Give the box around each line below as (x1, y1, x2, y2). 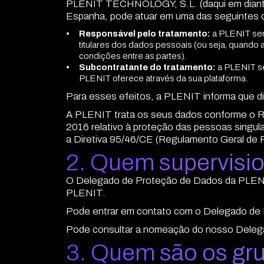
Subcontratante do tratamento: (79, 62, 216, 72)
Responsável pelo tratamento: (79, 29, 211, 38)
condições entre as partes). (79, 51, 187, 61)
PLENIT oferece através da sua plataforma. (79, 74, 249, 83)
